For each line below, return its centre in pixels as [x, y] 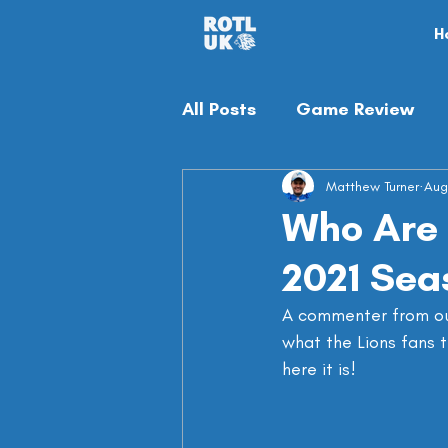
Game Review [355, 108]
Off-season [272, 188]
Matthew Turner [372, 186]
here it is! [319, 369]
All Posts [219, 108]
